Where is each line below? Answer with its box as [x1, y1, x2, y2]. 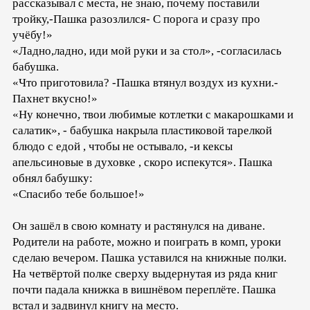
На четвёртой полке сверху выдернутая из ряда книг [12, 267, 277, 281]
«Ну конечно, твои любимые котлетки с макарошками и [12, 108, 293, 122]
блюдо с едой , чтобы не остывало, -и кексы [12, 140, 232, 154]
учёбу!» [12, 28, 53, 42]
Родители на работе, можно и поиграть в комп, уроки [12, 235, 281, 249]
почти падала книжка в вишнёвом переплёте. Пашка [12, 283, 276, 297]
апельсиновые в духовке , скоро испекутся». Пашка [12, 156, 273, 170]
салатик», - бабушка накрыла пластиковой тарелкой [12, 124, 272, 138]
